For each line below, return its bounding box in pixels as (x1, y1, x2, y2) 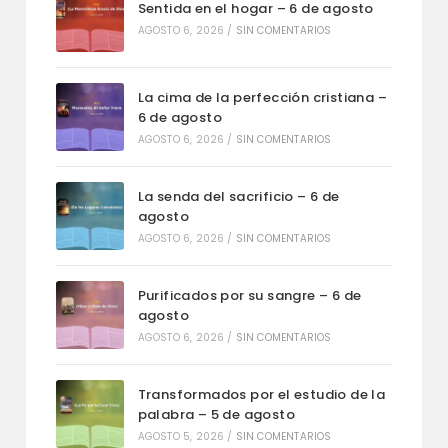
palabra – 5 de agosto (137, 404, 296, 424)
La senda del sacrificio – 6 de (137, 186, 340, 206)
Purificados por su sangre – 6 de (137, 285, 362, 305)
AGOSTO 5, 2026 (137, 428, 225, 444)
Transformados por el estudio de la (137, 384, 386, 404)
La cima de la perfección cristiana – (137, 87, 388, 107)
